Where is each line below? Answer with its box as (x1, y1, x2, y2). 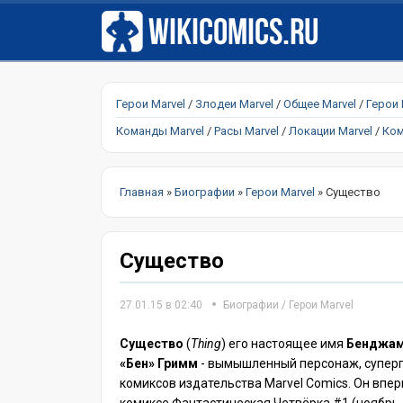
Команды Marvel (116, 124, 204, 138)
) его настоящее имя (221, 336, 346, 351)
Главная (120, 185, 164, 199)
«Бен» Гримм (120, 356, 198, 371)
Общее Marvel (283, 97, 356, 111)
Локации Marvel (289, 124, 372, 138)
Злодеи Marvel (195, 97, 273, 111)
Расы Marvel (214, 124, 279, 138)
